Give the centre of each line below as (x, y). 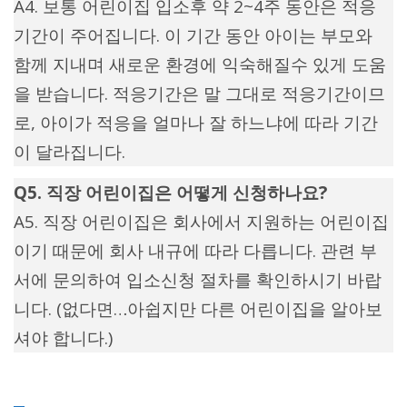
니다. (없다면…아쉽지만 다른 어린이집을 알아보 (198, 309)
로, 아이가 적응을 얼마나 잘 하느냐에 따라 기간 (196, 123)
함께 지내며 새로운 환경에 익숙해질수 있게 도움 (200, 65)
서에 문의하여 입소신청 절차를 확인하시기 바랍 (198, 280)
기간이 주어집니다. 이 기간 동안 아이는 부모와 (193, 36)
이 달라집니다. (69, 152)
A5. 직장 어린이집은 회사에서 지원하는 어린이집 (201, 222)
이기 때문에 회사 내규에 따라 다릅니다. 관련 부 (195, 251)
